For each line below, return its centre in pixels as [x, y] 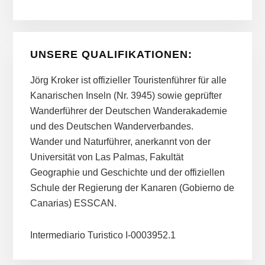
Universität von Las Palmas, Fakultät [106, 157]
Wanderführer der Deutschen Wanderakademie [128, 111]
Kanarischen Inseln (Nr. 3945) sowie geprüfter [126, 95]
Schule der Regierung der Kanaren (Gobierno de [132, 188]
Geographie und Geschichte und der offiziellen [127, 172]
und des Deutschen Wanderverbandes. [112, 126]
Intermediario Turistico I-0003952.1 [103, 235]
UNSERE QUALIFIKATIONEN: [111, 54]
